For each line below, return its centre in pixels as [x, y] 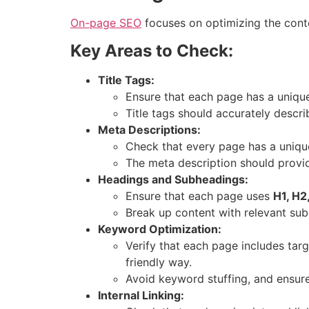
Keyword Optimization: [160, 229]
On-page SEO [106, 23]
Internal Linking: [141, 295]
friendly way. [159, 262]
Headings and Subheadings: [173, 179]
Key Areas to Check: [152, 50]
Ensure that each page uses [199, 196]
